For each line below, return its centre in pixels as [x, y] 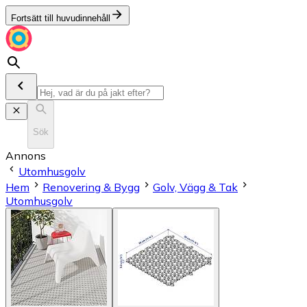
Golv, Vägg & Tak [195, 187]
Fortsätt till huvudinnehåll [61, 18]
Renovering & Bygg [91, 187]
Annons [26, 155]
